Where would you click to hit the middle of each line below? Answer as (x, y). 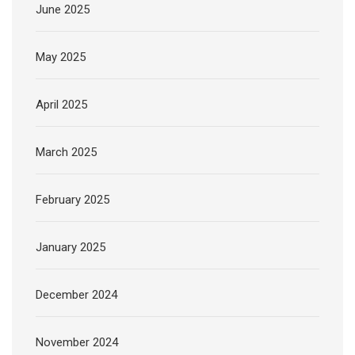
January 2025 (71, 247)
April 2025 (61, 104)
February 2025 (73, 199)
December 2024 (76, 294)
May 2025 (61, 57)
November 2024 (77, 342)
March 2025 (66, 152)
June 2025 (63, 9)
